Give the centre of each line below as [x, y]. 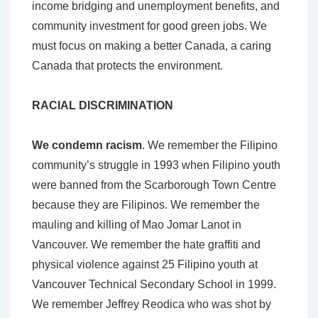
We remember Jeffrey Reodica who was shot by [152, 305]
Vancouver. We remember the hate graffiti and [146, 245]
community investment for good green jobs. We [149, 26]
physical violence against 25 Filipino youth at [145, 265]
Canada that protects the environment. [127, 66]
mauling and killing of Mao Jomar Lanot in [137, 225]
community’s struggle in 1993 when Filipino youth [156, 165]
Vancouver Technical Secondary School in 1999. [154, 285]
